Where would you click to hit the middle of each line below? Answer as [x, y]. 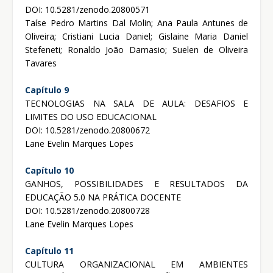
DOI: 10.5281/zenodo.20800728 [87, 211]
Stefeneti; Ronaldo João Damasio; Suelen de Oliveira [136, 50]
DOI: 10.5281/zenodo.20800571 [87, 10]
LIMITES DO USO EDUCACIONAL [91, 117]
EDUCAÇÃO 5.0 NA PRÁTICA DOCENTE [103, 197]
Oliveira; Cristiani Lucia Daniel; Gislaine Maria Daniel [136, 37]
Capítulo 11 [49, 251]
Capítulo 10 [49, 171]
